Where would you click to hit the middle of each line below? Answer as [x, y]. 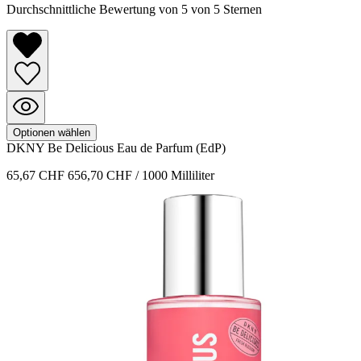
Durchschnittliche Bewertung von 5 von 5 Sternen [134, 9]
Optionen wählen [52, 133]
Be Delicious [82, 148]
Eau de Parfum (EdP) [171, 148]
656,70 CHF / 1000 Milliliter [141, 176]
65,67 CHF [37, 176]
